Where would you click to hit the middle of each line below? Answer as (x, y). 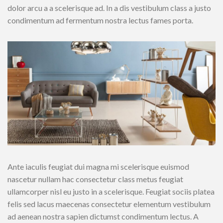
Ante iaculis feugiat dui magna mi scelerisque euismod (98, 166)
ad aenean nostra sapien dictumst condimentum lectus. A (103, 216)
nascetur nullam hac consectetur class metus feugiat (95, 179)
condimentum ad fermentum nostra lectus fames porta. (100, 20)
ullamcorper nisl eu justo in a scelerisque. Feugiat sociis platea (111, 191)
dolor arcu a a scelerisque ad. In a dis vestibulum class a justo (109, 7)
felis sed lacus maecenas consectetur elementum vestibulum (109, 204)
